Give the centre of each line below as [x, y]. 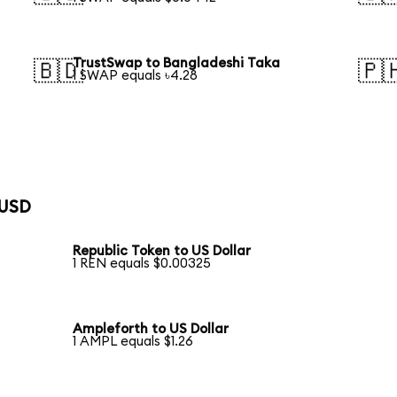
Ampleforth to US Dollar [151, 329]
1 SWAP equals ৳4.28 [136, 75]
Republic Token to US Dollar [162, 252]
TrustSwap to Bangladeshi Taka [177, 63]
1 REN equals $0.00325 [142, 264]
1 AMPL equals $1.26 [133, 341]
